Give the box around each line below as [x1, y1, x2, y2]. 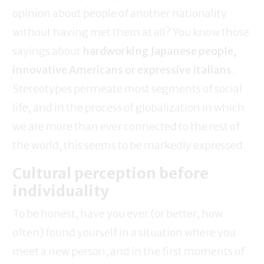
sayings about [12, 44, 82, 58]
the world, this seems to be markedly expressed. [12, 138, 246, 153]
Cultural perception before [12, 164, 209, 183]
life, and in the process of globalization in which [12, 101, 245, 115]
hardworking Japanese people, [82, 44, 236, 58]
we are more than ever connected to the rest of [12, 120, 240, 134]
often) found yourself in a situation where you [12, 226, 236, 240]
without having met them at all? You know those [12, 25, 249, 39]
